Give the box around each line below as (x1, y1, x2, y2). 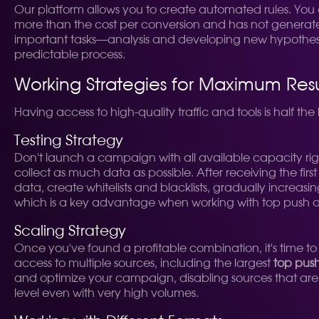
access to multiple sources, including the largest (14, 258, 273, 269)
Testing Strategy (14, 134, 123, 148)
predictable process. (14, 49, 125, 61)
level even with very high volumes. (14, 288, 199, 299)
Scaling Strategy (14, 224, 126, 239)
